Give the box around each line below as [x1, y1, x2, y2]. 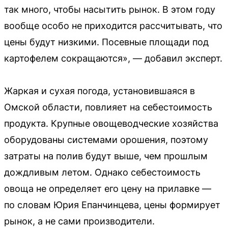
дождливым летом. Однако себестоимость [4, 166, 201, 178]
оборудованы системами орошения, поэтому [4, 134, 208, 145]
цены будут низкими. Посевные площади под [4, 36, 209, 47]
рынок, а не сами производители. [4, 215, 155, 226]
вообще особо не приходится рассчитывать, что [4, 20, 222, 31]
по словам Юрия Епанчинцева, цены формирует [4, 199, 220, 210]
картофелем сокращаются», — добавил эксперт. [4, 52, 222, 64]
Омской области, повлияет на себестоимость [4, 101, 212, 112]
